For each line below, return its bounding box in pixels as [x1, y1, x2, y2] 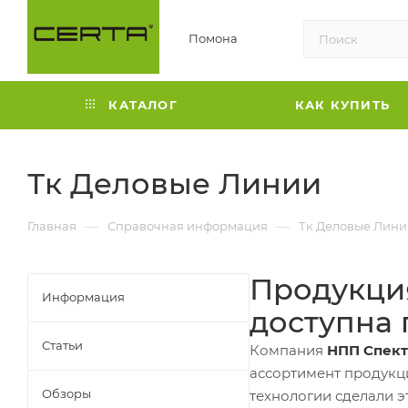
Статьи [42, 337, 83, 352]
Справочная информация [107, 218, 268, 233]
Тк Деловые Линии [27, 165, 321, 201]
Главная [27, 218, 76, 233]
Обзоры [42, 385, 91, 401]
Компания [250, 341, 327, 359]
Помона [188, 31, 238, 46]
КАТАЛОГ [104, 97, 178, 112]
